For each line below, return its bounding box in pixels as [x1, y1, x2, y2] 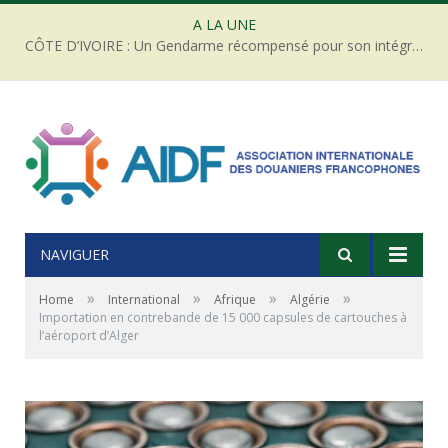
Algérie [290, 290, 330, 308]
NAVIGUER [40, 244, 109, 264]
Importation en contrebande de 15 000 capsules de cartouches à [39, 308, 407, 326]
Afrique [214, 290, 256, 308]
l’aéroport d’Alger [39, 326, 139, 344]
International [108, 290, 180, 308]
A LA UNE [192, 15, 256, 34]
